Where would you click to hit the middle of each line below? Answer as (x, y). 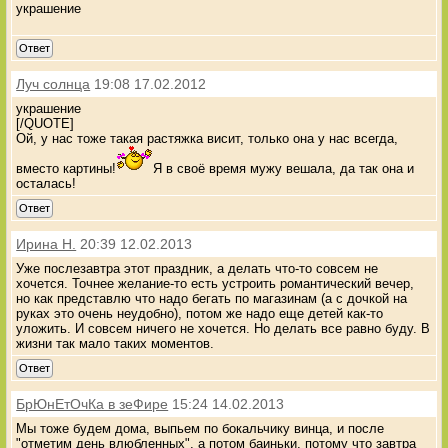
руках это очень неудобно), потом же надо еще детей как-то (200, 313)
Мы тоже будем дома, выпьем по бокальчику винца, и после (200, 428)
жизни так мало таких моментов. (115, 343)
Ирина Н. (46, 243)
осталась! (46, 183)
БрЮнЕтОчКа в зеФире (92, 403)
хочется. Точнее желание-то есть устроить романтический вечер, (215, 283)
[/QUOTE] (45, 123)
